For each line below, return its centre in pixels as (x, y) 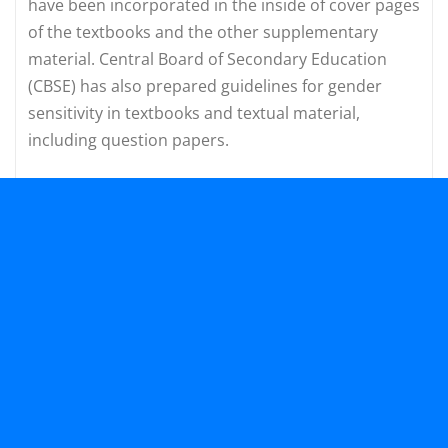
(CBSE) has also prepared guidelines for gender (205, 85)
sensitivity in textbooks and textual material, (196, 112)
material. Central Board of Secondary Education (207, 58)
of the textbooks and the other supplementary (203, 31)
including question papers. (128, 139)
